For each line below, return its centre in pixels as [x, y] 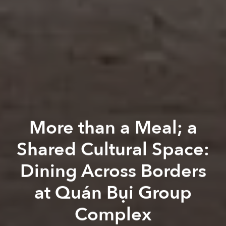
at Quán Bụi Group [113, 193]
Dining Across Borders [113, 171]
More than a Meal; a [113, 128]
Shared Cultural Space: [113, 149]
